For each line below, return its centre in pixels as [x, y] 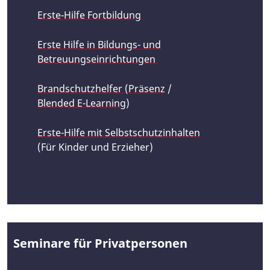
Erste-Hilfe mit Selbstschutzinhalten [119, 132]
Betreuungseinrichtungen [98, 59]
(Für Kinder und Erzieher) [96, 147]
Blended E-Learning [82, 103]
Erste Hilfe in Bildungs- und [99, 44]
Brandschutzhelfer [81, 88]
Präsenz [147, 88]
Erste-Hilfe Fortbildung [90, 15]
